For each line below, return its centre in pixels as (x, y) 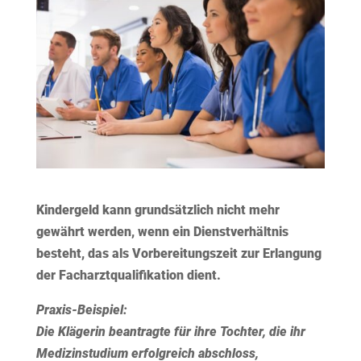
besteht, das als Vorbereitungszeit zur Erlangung (178, 254)
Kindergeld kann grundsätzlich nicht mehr (158, 210)
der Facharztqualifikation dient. (128, 276)
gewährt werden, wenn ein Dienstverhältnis (162, 232)
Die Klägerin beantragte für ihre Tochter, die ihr (170, 332)
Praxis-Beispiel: (81, 310)
